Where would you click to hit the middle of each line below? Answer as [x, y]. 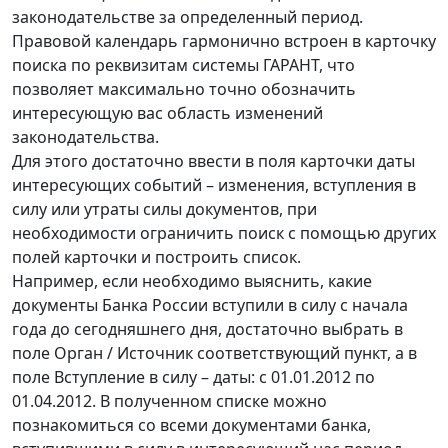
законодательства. [85, 136]
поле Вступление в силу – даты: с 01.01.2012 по [193, 376]
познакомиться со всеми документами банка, [191, 424]
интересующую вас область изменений [167, 112]
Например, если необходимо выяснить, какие [192, 280]
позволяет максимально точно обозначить [184, 88]
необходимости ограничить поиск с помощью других [224, 232]
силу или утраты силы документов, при [164, 208]
